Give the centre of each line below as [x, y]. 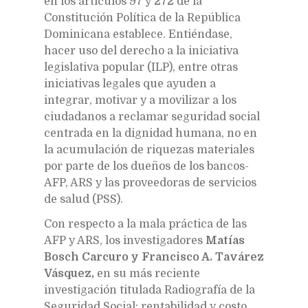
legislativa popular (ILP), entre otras [141, 67]
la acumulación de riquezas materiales [149, 150]
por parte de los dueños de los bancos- [146, 166]
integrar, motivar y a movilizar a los [140, 100]
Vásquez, [69, 273]
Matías [225, 240]
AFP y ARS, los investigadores [125, 240]
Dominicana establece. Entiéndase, [138, 34]
